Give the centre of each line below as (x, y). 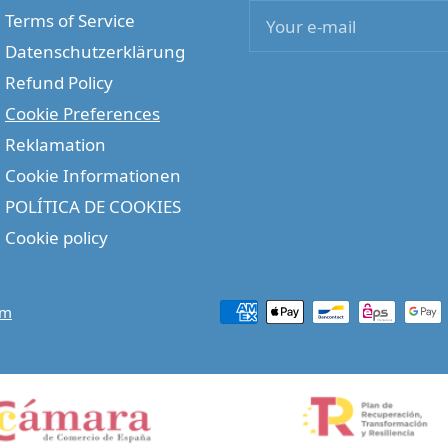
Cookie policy (56, 238)
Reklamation (55, 145)
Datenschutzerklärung (95, 52)
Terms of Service (70, 21)
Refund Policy (59, 83)
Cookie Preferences (82, 114)
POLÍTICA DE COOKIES (93, 207)
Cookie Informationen (93, 176)
